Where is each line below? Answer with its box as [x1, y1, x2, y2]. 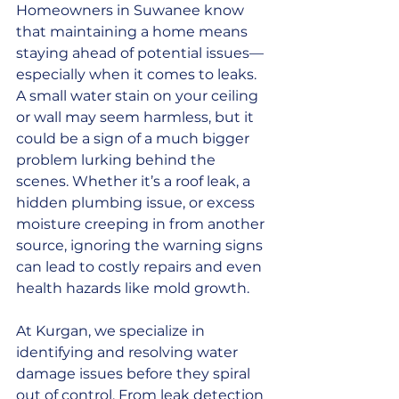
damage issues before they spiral [16, 364, 254, 382]
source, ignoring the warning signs [16, 236, 266, 254]
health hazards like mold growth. [16, 279, 249, 297]
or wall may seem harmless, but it [16, 108, 257, 126]
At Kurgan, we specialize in [16, 322, 208, 339]
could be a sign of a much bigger [16, 129, 253, 147]
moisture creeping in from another [16, 215, 268, 232]
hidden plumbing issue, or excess [16, 193, 258, 211]
